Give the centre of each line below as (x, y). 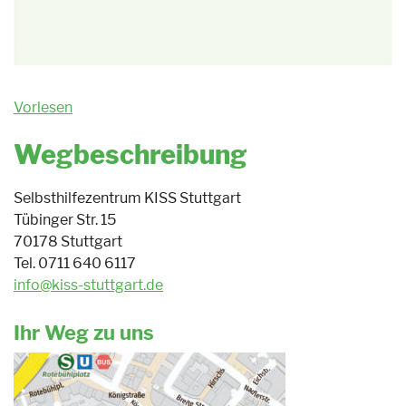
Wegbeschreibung (130, 155)
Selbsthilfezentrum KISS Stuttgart (127, 198)
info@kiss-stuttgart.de (88, 285)
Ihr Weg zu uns (84, 332)
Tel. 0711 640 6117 (75, 263)
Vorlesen (43, 108)
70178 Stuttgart (68, 241)
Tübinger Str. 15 (65, 219)
